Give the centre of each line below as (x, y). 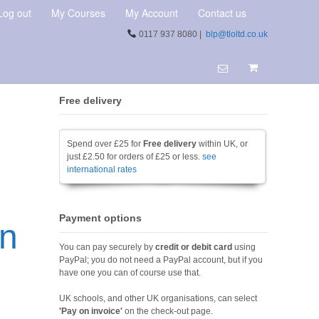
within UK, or (223, 144)
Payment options (101, 218)
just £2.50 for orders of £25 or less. (135, 157)
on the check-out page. (168, 311)
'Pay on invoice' (91, 311)
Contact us (222, 13)
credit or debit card (194, 247)
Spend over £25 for (105, 144)
